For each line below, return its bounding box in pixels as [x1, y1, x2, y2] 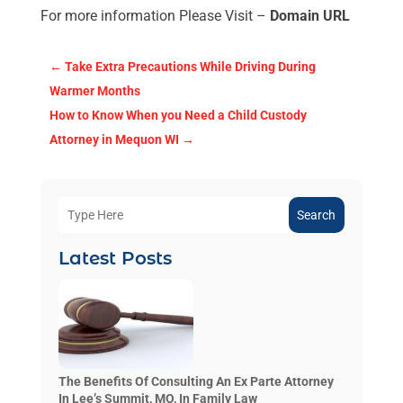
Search [297, 208, 336, 223]
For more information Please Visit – [40, 7, 270, 25]
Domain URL [269, 7, 350, 25]
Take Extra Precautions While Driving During [64, 59, 316, 75]
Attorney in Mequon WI [49, 132, 179, 148]
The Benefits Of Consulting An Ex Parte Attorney [58, 374, 334, 390]
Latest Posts [58, 247, 172, 270]
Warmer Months [49, 84, 140, 99]
